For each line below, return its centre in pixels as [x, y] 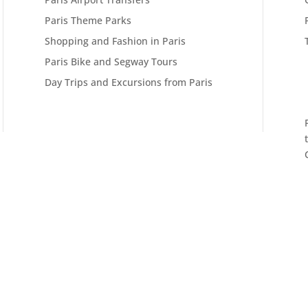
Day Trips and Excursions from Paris [128, 82]
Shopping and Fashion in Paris [115, 41]
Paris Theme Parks [88, 21]
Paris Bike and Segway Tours [111, 62]
